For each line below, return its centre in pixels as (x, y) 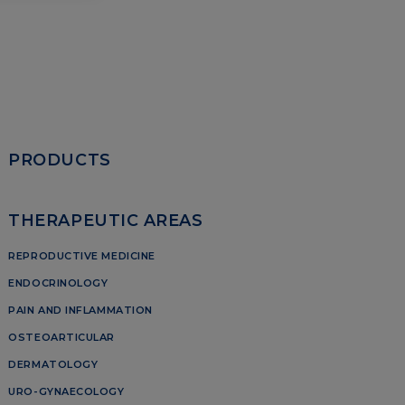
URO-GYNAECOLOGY (66, 391)
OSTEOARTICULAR (62, 337)
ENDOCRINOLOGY (58, 283)
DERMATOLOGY (53, 364)
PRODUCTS (60, 159)
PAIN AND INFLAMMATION (80, 310)
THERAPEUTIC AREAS (106, 221)
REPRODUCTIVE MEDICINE (82, 255)
